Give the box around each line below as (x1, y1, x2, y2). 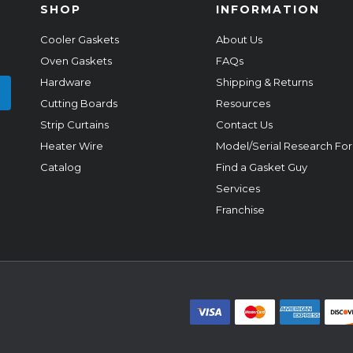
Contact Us (216, 117, 273, 131)
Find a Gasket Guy (216, 160, 308, 173)
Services (216, 181, 261, 195)
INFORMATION (216, 2, 321, 17)
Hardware (40, 75, 92, 88)
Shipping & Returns (216, 75, 314, 88)
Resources (216, 96, 271, 110)
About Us (216, 32, 263, 46)
